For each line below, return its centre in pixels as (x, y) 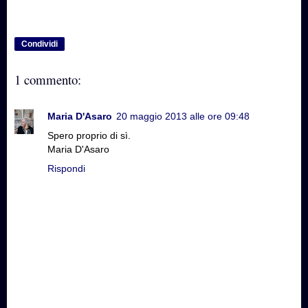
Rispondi (66, 168)
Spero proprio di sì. (89, 135)
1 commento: (48, 80)
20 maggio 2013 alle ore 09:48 (183, 116)
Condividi (40, 44)
